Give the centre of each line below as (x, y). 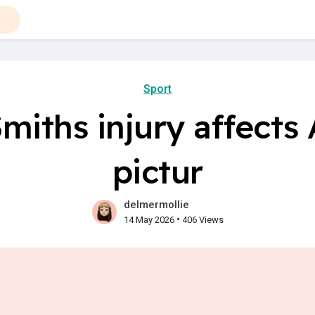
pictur (157, 172)
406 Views (202, 220)
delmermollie (156, 205)
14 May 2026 (149, 220)
